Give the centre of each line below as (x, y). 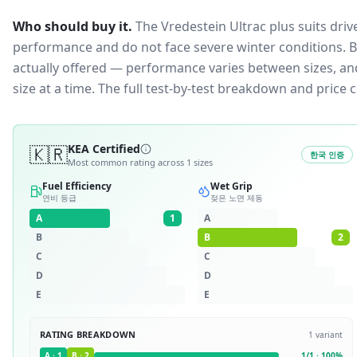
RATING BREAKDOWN (88, 334)
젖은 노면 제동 (237, 198)
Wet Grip (231, 186)
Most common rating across (127, 162)
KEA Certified (104, 149)
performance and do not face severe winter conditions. (179, 47)
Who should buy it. (73, 26)
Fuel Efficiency (77, 186)
